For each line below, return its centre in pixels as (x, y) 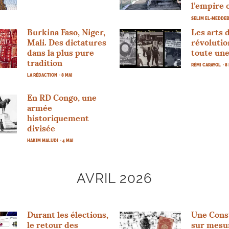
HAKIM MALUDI (43, 140)
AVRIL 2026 (114, 178)
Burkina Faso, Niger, (66, 32)
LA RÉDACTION (42, 75)
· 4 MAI (67, 140)
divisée (41, 128)
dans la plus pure (61, 52)
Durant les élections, (68, 214)
